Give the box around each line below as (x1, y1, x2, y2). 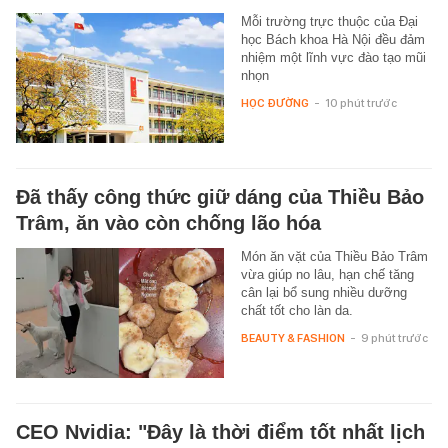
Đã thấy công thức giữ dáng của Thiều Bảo (16, 185, 424, 208)
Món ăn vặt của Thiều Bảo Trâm (240, 248, 428, 264)
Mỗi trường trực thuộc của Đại (240, 13, 418, 29)
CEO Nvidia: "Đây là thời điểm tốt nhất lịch (16, 420, 425, 443)
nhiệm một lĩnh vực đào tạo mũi (240, 49, 426, 65)
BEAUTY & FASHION (240, 330, 345, 345)
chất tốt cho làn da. (240, 302, 353, 318)
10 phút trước (324, 95, 397, 110)
